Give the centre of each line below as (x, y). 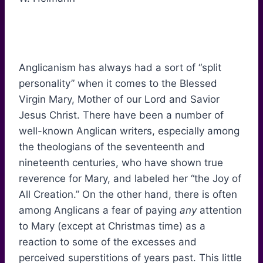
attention (219, 210)
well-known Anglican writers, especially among (129, 131)
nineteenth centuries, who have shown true (121, 163)
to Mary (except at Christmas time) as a (112, 226)
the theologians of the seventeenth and (112, 147)
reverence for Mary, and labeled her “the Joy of (130, 179)
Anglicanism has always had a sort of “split (120, 68)
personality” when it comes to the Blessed (118, 84)
